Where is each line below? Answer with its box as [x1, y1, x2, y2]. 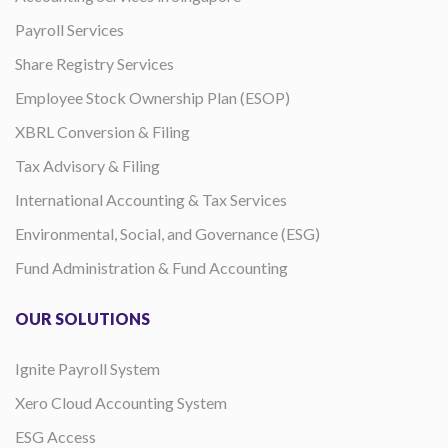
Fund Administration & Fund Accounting [15, 258, 288, 278]
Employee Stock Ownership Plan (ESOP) [15, 88, 290, 108]
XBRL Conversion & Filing [15, 122, 190, 142]
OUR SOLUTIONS [15, 309, 150, 329]
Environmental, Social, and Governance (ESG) [15, 224, 320, 244]
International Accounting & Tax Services [15, 190, 287, 210]
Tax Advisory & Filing [15, 156, 160, 176]
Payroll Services [15, 20, 124, 40]
